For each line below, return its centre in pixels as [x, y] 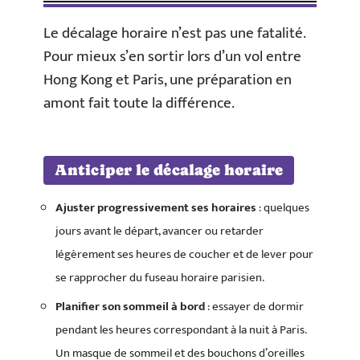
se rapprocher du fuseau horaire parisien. [160, 277]
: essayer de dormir [254, 307]
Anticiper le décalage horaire [169, 170]
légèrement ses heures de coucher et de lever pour [184, 254]
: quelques [283, 207]
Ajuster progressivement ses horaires [156, 207]
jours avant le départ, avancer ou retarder [160, 231]
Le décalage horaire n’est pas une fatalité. [174, 34]
